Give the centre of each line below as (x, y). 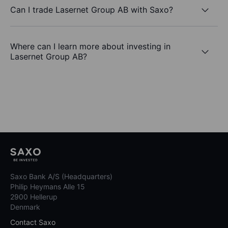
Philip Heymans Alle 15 (48, 187)
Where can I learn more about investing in (90, 47)
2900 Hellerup (34, 197)
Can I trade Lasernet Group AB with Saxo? (92, 9)
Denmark (25, 207)
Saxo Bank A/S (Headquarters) (61, 177)
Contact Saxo (33, 222)
